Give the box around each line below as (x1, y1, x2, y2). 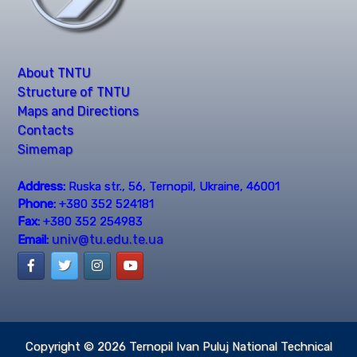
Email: (18, 232, 49, 247)
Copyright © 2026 (25, 339, 129, 354)
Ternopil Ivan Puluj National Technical (128, 339, 332, 354)
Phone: (18, 196, 57, 211)
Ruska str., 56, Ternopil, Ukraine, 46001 (65, 178, 280, 194)
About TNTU (18, 65, 92, 81)
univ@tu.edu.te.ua (52, 231, 164, 247)
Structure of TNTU (18, 84, 131, 100)
